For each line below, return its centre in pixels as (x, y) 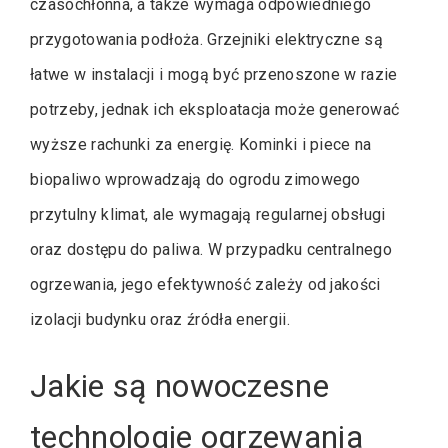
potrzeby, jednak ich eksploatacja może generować (215, 110)
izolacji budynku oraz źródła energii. (160, 320)
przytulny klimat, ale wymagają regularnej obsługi (208, 215)
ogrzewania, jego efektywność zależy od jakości (205, 285)
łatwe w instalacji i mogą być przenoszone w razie (214, 75)
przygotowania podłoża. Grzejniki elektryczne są (207, 40)
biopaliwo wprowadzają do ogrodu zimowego (195, 180)
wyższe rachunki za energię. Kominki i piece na (201, 145)
